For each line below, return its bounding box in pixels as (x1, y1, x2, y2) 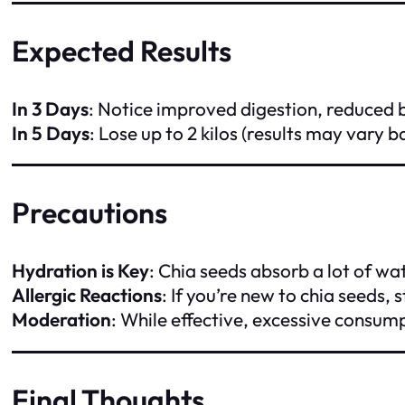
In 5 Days (12, 120, 89, 145)
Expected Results (12, 32, 231, 69)
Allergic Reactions (12, 283, 162, 307)
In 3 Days (12, 96, 89, 120)
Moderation (12, 307, 111, 332)
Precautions (12, 194, 167, 231)
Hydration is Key (12, 259, 149, 283)
